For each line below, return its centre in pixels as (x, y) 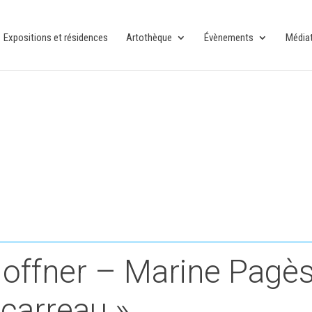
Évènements (228, 38)
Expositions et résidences (55, 38)
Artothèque (149, 38)
